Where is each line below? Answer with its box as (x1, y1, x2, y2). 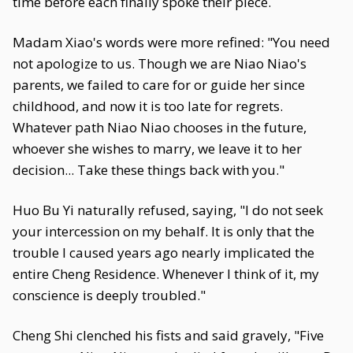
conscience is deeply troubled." (13, 286, 206, 304)
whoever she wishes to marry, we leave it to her (13, 139, 302, 158)
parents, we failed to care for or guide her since (13, 76, 305, 94)
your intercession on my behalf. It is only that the (13, 222, 314, 240)
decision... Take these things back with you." (13, 161, 284, 179)
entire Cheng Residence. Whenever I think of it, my (13, 265, 319, 283)
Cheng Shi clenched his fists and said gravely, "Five (13, 326, 324, 344)
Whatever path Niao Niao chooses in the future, (13, 118, 307, 136)
